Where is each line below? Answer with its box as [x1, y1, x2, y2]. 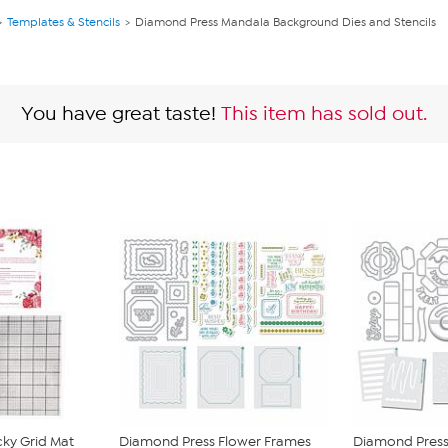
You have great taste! [21, 102, 216, 125]
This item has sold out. [221, 102, 427, 125]
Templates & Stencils [7, 15, 120, 29]
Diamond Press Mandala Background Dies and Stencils [135, 15, 436, 29]
